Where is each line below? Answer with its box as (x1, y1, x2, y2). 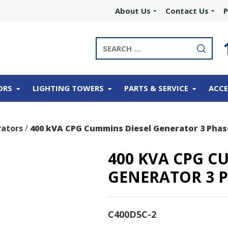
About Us (115, 6, 151, 16)
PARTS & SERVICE (124, 83, 188, 94)
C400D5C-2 (107, 208, 156, 221)
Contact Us (165, 6, 209, 16)
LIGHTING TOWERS (33, 83, 104, 94)
